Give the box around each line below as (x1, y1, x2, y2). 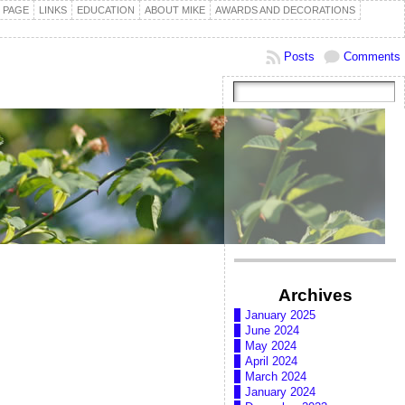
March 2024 (245, 370, 306, 384)
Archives (278, 285, 353, 305)
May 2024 (245, 339, 297, 353)
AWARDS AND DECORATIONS (215, 5, 355, 15)
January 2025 (245, 308, 316, 323)
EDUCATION (77, 5, 135, 15)
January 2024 (245, 385, 316, 400)
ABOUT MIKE (145, 5, 205, 15)
